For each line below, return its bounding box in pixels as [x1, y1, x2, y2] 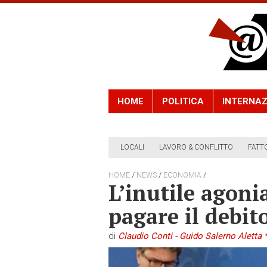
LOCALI [120, 143, 144, 152]
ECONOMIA [163, 171, 201, 180]
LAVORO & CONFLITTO [159, 143, 233, 152]
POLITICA [162, 96, 204, 107]
